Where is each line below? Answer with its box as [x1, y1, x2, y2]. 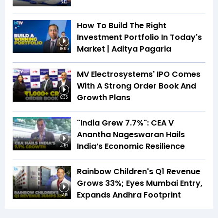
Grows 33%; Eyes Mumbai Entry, [77, 178, 202, 189]
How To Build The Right [77, 20, 166, 32]
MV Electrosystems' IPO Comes [77, 69, 200, 80]
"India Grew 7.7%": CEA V [77, 117, 174, 129]
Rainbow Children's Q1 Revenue [77, 166, 200, 178]
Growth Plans [77, 92, 130, 104]
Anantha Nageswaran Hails [77, 129, 185, 141]
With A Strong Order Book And [77, 80, 196, 92]
